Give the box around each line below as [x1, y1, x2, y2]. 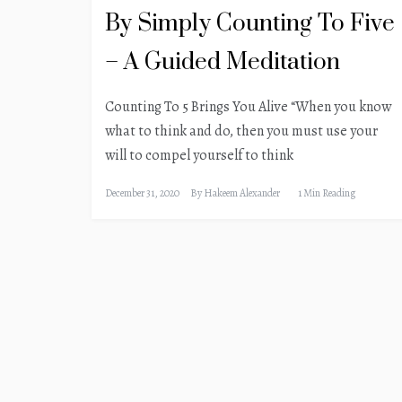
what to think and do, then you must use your [105, 121, 378, 142]
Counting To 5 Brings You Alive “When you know [105, 97, 391, 118]
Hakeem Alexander [204, 186, 280, 201]
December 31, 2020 [105, 186, 179, 201]
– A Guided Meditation [105, 48, 340, 78]
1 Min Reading [298, 186, 355, 201]
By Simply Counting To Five [105, 9, 395, 39]
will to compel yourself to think [105, 145, 293, 166]
